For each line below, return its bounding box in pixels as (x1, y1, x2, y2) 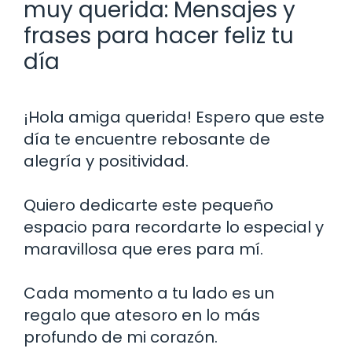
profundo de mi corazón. (24, 325, 218, 348)
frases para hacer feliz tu (24, 20, 294, 51)
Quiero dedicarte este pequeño (24, 193, 273, 216)
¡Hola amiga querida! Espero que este (24, 105, 324, 128)
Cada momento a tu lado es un (24, 281, 274, 304)
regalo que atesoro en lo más (24, 303, 260, 326)
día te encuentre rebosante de (24, 127, 270, 150)
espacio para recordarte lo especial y (24, 215, 324, 238)
